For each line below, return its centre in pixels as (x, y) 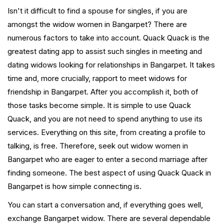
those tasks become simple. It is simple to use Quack (99, 105)
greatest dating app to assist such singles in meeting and (105, 51)
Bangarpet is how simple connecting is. (74, 186)
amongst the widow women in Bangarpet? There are (97, 24)
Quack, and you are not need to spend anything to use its (105, 119)
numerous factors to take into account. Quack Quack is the (108, 38)
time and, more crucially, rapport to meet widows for (97, 78)
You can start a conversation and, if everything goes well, (105, 205)
